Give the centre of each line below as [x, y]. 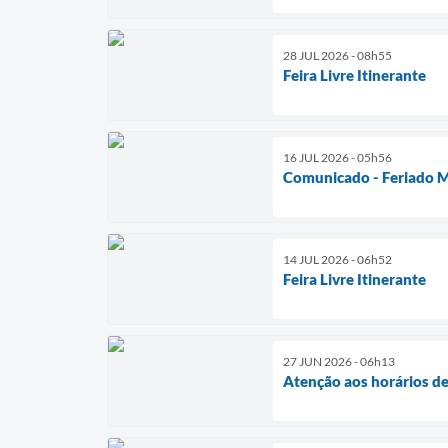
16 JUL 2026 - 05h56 [337, 157]
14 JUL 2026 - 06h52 [337, 259]
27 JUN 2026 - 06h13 [339, 361]
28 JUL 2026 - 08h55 [337, 55]
